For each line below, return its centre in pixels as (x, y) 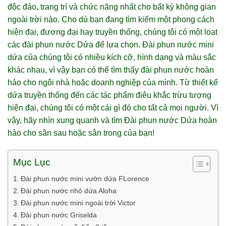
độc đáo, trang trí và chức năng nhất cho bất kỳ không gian (112, 7)
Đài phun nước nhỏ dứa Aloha (68, 190)
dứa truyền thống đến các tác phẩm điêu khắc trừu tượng (109, 95)
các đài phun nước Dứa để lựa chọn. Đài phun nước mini (111, 45)
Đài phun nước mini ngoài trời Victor (78, 203)
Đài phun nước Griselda (59, 215)
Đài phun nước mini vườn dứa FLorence (85, 178)
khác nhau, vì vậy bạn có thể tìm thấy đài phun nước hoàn (111, 70)
